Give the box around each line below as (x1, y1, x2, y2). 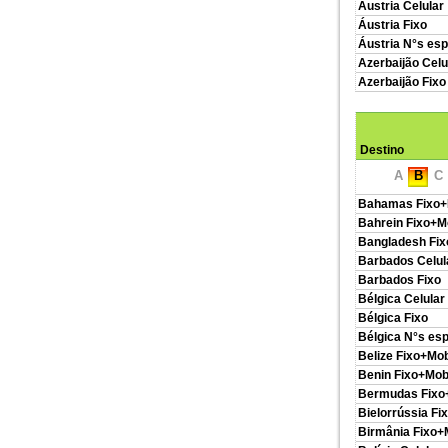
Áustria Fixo (358, 18, 427, 32)
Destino (360, 143, 404, 157)
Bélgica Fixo (358, 311, 428, 325)
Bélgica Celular (358, 292, 445, 306)
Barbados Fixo (358, 273, 441, 287)
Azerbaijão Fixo (358, 75, 446, 89)
